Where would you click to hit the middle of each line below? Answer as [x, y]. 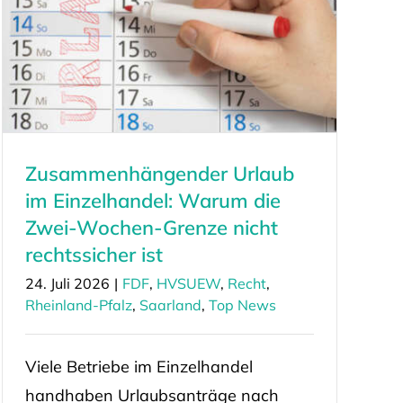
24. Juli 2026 [67, 284]
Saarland [170, 305]
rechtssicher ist [94, 255]
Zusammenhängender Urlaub [159, 174]
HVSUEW [188, 284]
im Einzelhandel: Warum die [152, 201]
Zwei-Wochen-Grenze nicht [151, 228]
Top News [242, 305]
